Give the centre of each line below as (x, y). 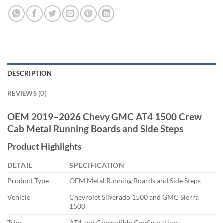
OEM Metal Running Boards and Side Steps (135, 181)
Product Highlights (45, 147)
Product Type (28, 181)
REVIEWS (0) (27, 93)
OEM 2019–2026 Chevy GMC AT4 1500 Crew (105, 116)
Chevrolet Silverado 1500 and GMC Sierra (134, 197)
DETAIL (20, 165)
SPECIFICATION (97, 165)
